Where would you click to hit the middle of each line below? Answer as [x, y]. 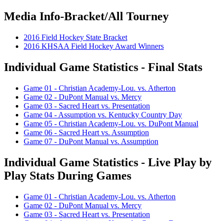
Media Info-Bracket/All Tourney [86, 17]
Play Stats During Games [68, 175]
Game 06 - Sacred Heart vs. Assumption [86, 132]
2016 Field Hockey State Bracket [75, 37]
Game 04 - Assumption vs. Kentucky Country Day [103, 114]
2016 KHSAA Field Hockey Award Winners [94, 46]
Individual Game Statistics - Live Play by [108, 162]
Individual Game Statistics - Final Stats [103, 67]
